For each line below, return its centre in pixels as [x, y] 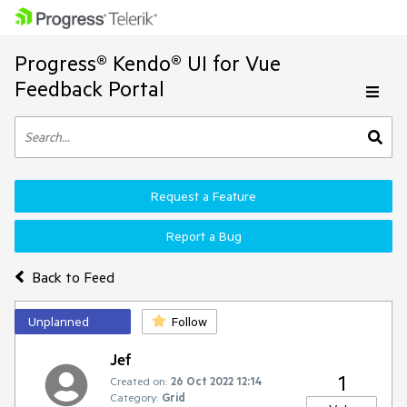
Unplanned [59, 322]
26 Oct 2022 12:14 [217, 381]
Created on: [139, 381]
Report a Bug [203, 236]
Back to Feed [73, 277]
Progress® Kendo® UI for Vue [148, 63]
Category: [134, 397]
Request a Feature [203, 196]
